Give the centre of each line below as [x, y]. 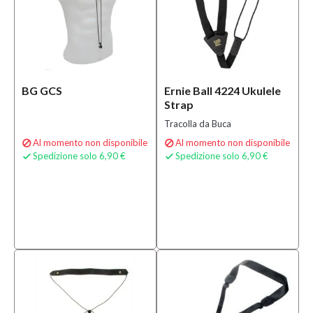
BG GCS [42, 90]
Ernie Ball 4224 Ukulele [223, 90]
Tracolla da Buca [198, 124]
